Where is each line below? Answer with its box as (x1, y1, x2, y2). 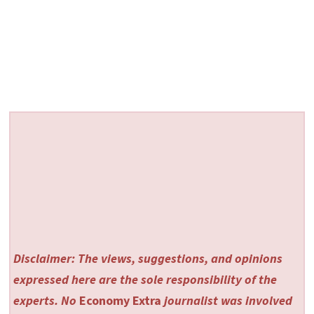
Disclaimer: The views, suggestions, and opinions (13, 250, 283, 267)
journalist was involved (161, 292, 293, 309)
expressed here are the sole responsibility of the (13, 271, 278, 288)
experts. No (13, 292, 80, 309)
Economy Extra (79, 292, 162, 309)
